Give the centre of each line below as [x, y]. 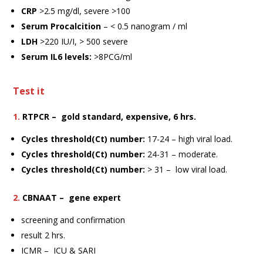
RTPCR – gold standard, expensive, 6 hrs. [109, 116]
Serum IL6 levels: [58, 56]
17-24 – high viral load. [189, 139]
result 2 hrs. [43, 235]
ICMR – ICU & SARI [59, 250]
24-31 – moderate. [182, 154]
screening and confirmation [73, 220]
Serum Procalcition [63, 26]
